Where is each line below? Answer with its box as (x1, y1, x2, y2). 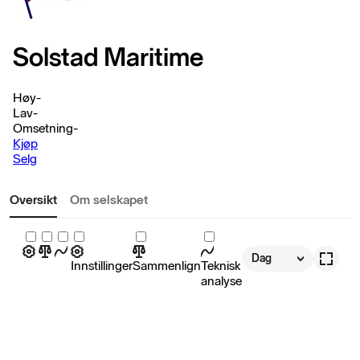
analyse (201, 272, 242, 288)
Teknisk (201, 257, 240, 273)
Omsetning (13, 120, 73, 136)
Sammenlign (133, 257, 201, 273)
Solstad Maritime (13, 42, 203, 73)
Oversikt (10, 191, 57, 207)
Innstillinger (71, 257, 133, 273)
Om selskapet (70, 191, 148, 207)
